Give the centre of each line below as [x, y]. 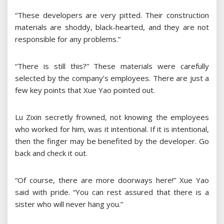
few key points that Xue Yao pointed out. [85, 90]
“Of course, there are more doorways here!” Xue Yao [112, 180]
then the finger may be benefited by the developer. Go [112, 141]
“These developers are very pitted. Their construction [112, 15]
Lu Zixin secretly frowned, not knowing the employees [112, 117]
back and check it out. [51, 153]
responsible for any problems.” [68, 39]
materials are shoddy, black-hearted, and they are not [112, 27]
